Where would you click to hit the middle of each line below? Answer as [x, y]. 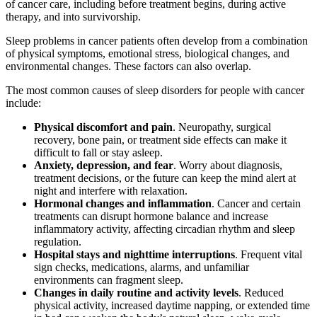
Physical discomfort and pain [103, 127]
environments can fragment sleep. [109, 279]
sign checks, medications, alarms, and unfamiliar [142, 267]
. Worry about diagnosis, [228, 165]
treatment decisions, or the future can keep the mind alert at [165, 178]
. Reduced [261, 292]
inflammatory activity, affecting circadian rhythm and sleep [165, 229]
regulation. [58, 241]
